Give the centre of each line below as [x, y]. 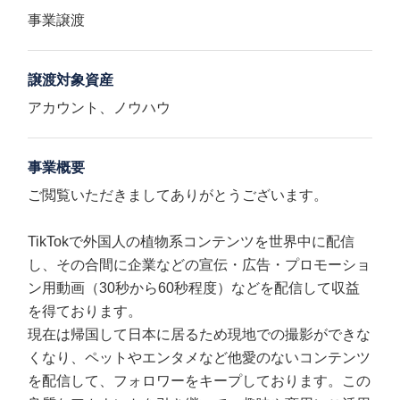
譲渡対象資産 [71, 80]
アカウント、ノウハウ [100, 108]
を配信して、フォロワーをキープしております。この [200, 381]
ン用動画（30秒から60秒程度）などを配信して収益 [194, 288]
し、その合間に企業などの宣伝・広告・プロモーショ [200, 265]
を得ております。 [85, 311]
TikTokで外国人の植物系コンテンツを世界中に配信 [192, 242]
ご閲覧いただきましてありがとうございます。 [178, 195]
